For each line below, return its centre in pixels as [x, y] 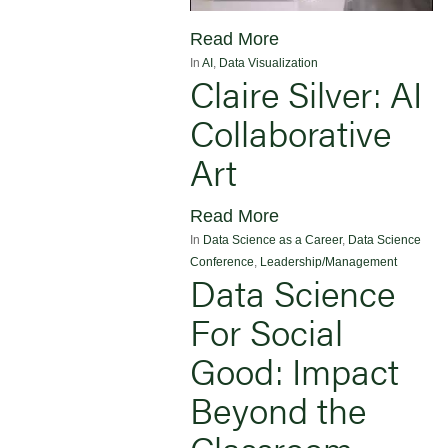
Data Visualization [268, 62]
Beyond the [278, 408]
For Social [266, 330]
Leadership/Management [328, 261]
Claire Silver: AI [306, 92]
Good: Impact [294, 369]
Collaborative [290, 131]
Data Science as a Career [272, 239]
